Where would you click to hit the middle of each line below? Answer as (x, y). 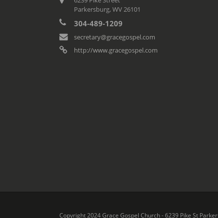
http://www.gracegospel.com (116, 50)
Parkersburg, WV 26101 (107, 9)
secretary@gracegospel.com (115, 37)
